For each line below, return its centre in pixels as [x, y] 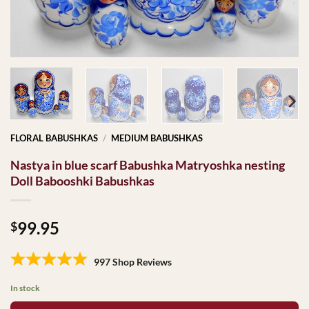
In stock [25, 288]
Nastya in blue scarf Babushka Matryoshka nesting [148, 165]
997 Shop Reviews [133, 262]
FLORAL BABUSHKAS [54, 138]
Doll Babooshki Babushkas [82, 181]
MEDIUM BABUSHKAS [157, 138]
